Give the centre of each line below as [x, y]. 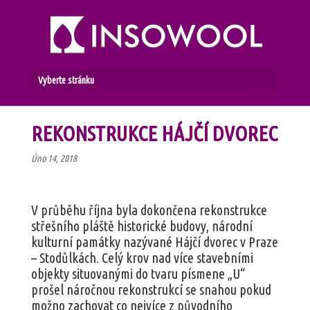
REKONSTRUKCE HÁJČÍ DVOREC [154, 133]
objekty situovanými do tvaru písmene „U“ [138, 273]
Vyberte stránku [66, 80]
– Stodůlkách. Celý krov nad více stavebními [142, 257]
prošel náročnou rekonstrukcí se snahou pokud [151, 289]
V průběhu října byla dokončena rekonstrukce [149, 210]
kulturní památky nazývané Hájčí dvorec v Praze [154, 241]
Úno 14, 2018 [54, 158]
